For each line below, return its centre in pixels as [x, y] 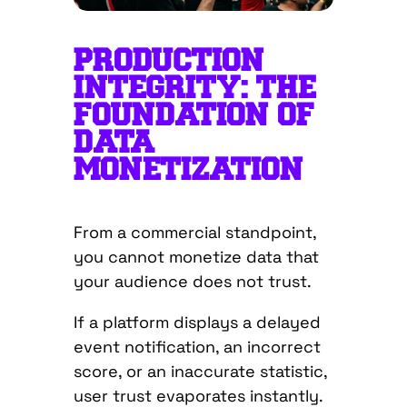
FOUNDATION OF [194, 116]
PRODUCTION [169, 61]
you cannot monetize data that [196, 257]
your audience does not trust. [194, 282]
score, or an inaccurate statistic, [200, 372]
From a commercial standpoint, [194, 233]
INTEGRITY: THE [194, 89]
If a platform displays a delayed [197, 323]
